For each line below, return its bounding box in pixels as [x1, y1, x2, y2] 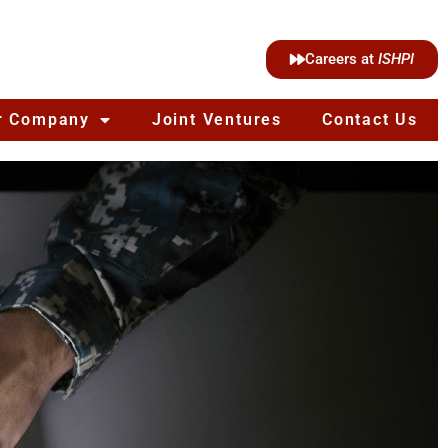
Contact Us [322, 110, 418, 129]
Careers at [305, 50, 378, 68]
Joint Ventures [151, 110, 282, 129]
